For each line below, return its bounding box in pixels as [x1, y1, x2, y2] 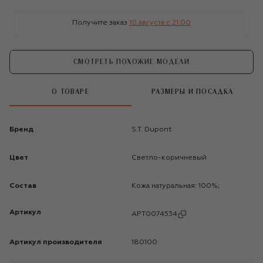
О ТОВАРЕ [52, 89, 89, 96]
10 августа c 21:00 [129, 19, 191, 26]
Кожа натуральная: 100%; [136, 182, 220, 190]
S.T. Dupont [137, 126, 172, 133]
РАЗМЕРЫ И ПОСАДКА [151, 89, 234, 96]
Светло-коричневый [137, 154, 207, 161]
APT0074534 [131, 210, 177, 218]
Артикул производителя [9, 238, 102, 246]
